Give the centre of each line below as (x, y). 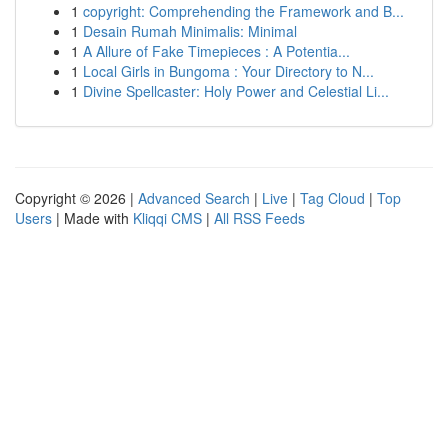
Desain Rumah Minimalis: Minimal (190, 31)
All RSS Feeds (259, 218)
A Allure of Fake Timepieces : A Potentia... (216, 51)
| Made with (92, 218)
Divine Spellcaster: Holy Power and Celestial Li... (236, 91)
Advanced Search (194, 198)
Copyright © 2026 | (76, 198)
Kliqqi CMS (167, 218)
